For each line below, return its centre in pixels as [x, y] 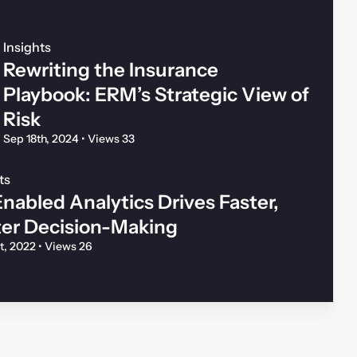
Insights [27, 47]
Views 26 [67, 246]
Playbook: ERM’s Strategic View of [156, 94]
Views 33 [110, 138]
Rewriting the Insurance [111, 69]
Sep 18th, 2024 [42, 138]
